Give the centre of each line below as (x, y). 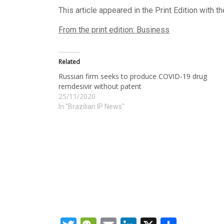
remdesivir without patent (100, 86)
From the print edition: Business (114, 30)
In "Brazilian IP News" (91, 106)
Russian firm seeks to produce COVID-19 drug (133, 76)
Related (69, 62)
